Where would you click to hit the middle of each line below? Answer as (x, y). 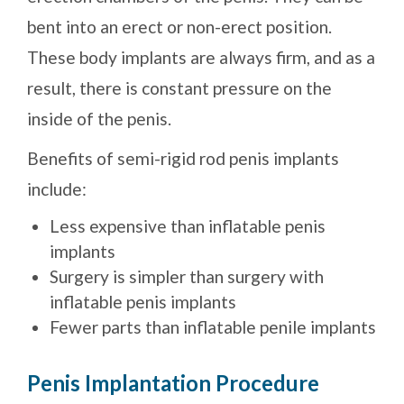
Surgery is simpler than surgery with (187, 277)
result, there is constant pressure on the (179, 88)
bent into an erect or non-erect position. (179, 27)
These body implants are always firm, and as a (201, 58)
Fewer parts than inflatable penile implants (213, 327)
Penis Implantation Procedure (173, 383)
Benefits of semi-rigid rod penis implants (183, 159)
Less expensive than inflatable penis (188, 226)
